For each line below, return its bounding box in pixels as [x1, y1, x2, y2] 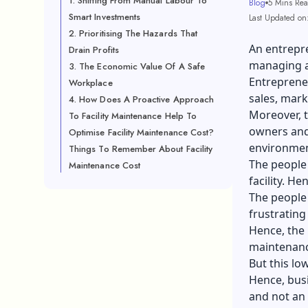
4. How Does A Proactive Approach [69, 93, 214, 106]
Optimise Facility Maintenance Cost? [69, 126, 214, 139]
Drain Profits [69, 43, 119, 56]
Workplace [69, 76, 113, 89]
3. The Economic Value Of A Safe [69, 60, 206, 73]
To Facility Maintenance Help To [69, 109, 197, 122]
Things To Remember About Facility [69, 142, 213, 155]
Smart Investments [69, 10, 141, 23]
